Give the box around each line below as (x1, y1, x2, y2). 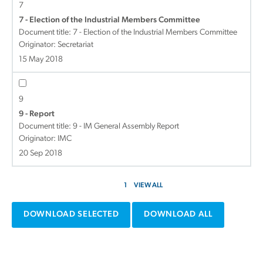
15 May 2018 (19, 55, 63, 64)
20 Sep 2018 (19, 149, 62, 158)
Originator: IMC (19, 134, 72, 143)
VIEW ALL (134, 182, 163, 189)
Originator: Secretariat (19, 41, 93, 49)
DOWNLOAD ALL (144, 210, 213, 219)
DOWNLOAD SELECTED (23, 210, 119, 219)
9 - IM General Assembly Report (73, 122, 179, 131)
